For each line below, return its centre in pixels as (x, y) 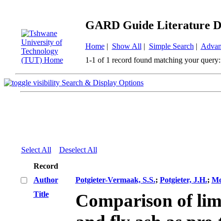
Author (46, 180)
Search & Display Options (103, 83)
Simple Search (171, 46)
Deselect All (78, 150)
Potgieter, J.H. (183, 180)
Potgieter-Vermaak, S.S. (115, 180)
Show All (127, 46)
